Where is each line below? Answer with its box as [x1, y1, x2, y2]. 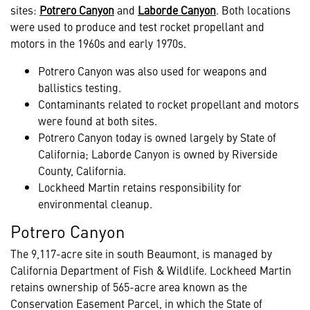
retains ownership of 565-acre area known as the [10, 278, 247, 294]
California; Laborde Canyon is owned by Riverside [38, 145, 277, 161]
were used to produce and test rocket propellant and [10, 18, 264, 34]
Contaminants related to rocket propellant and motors [38, 95, 299, 111]
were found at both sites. [38, 112, 157, 128]
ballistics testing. [38, 79, 121, 95]
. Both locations [216, 1, 291, 17]
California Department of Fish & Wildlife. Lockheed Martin [10, 262, 291, 277]
